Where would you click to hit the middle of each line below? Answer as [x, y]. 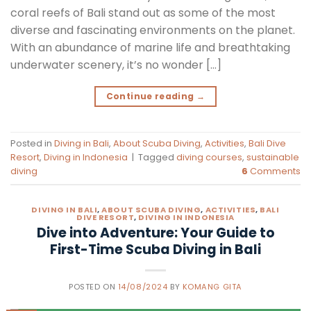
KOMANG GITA [212, 287]
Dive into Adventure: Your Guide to [155, 233]
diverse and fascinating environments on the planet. [153, 30]
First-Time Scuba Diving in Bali [155, 250]
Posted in [32, 144]
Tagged [157, 158]
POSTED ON [93, 287]
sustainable [273, 158]
